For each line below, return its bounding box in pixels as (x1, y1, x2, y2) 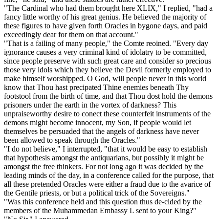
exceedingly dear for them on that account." (4, 30, 138, 39)
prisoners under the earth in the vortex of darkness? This (4, 101, 176, 109)
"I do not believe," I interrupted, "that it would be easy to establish (4, 145, 207, 153)
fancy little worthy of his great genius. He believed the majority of (4, 13, 206, 22)
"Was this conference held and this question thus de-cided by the (4, 197, 202, 206)
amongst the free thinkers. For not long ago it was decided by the (4, 162, 203, 171)
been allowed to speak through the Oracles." (4, 136, 140, 145)
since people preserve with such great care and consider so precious (4, 57, 211, 66)
